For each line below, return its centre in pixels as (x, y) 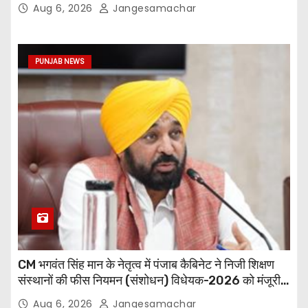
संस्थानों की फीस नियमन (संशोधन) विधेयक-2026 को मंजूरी (149, 281)
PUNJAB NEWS (60, 62)
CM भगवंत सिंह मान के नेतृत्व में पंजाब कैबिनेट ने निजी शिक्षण (146, 265)
